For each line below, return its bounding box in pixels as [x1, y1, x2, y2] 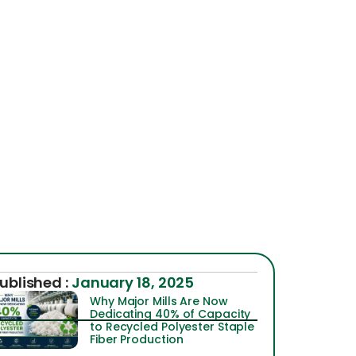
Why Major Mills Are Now [90, 292, 228, 309]
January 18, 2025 [71, 273, 195, 292]
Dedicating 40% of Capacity [90, 305, 251, 322]
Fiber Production [90, 331, 184, 347]
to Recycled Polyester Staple [90, 318, 255, 335]
